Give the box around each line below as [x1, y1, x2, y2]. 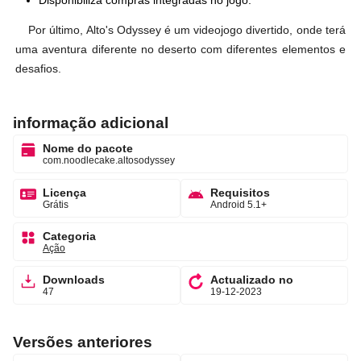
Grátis [43, 198, 68, 210]
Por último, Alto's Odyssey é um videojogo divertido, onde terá [28, 23, 346, 36]
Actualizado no [210, 273, 293, 287]
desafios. [15, 61, 62, 75]
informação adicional [13, 114, 168, 132]
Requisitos [210, 185, 270, 199]
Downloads [43, 273, 105, 287]
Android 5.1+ [210, 198, 267, 210]
